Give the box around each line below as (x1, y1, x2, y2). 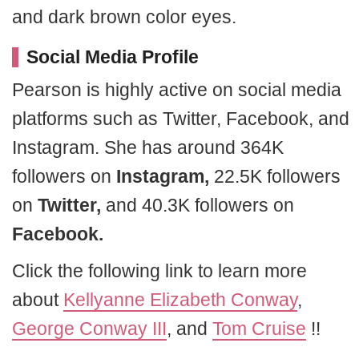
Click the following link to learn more (12, 260, 307, 281)
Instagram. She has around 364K (12, 137, 284, 158)
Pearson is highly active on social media (12, 79, 341, 100)
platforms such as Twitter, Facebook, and (12, 108, 349, 129)
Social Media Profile (26, 46, 199, 67)
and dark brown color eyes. (12, 6, 236, 27)
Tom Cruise (212, 318, 306, 339)
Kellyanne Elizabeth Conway (63, 289, 297, 310)
